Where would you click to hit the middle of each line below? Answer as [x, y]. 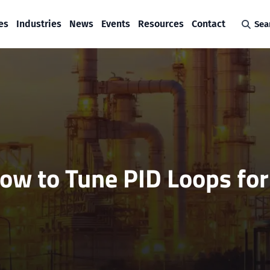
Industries [39, 24]
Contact [209, 24]
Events [116, 24]
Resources [161, 24]
